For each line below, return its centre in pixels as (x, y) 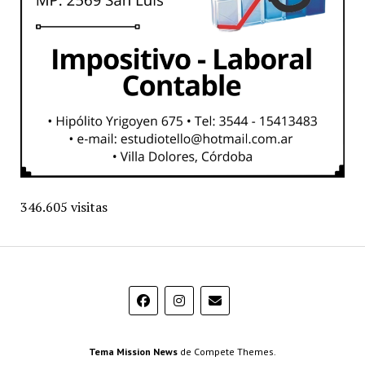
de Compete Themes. (227, 351)
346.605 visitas (64, 207)
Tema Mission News (133, 351)
